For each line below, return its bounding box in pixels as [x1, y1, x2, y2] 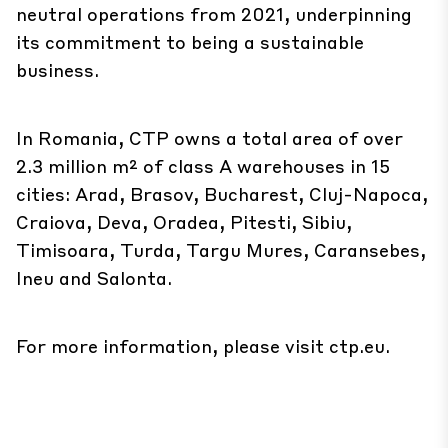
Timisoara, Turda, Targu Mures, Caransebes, [16, 238, 426, 261]
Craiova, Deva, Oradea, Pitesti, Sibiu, [16, 210, 352, 233]
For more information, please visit [16, 334, 329, 357]
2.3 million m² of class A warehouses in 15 [16, 154, 390, 177]
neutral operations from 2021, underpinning [16, 2, 412, 25]
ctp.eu [329, 334, 385, 357]
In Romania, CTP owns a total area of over [16, 126, 403, 149]
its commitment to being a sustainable [16, 30, 364, 53]
